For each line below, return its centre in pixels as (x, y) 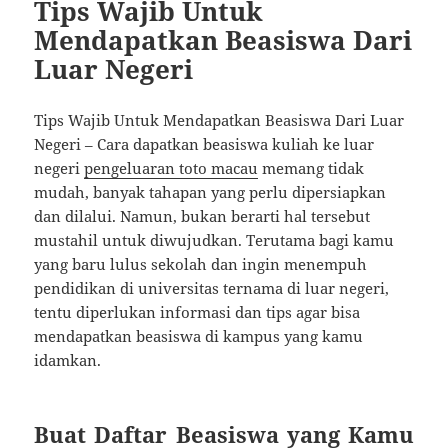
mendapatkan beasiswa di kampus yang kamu (199, 335)
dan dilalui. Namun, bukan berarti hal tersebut (202, 215)
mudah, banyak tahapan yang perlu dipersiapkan (210, 191)
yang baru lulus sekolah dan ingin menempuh (201, 263)
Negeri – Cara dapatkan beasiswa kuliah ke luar (204, 143)
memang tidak (311, 167)
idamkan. (68, 359)
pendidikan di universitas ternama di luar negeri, (212, 287)
